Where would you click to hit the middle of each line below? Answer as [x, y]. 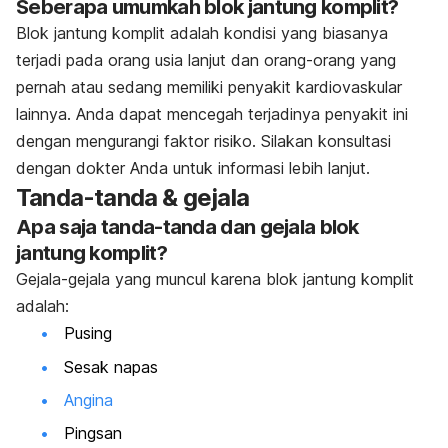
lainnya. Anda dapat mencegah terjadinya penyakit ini [212, 114]
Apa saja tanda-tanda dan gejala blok [187, 227]
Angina [88, 400]
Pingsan [93, 433]
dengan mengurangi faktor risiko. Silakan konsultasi [203, 141]
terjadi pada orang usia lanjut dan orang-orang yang [206, 60]
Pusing [88, 333]
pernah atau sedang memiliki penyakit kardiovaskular [209, 87]
